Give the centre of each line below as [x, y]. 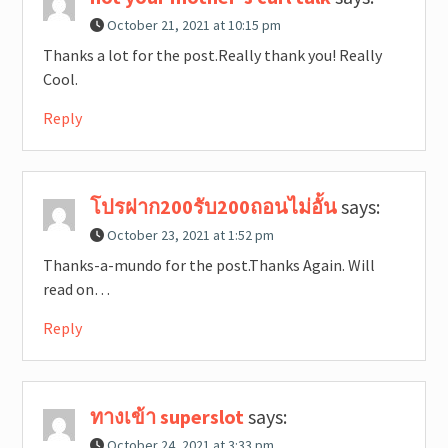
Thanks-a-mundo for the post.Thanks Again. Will [208, 265]
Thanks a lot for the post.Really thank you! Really [212, 55]
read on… [76, 289]
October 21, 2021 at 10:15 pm [193, 25]
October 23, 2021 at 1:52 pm [190, 235]
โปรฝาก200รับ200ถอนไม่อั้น [213, 207]
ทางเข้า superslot [166, 417]
